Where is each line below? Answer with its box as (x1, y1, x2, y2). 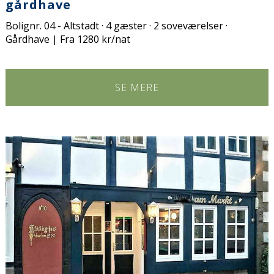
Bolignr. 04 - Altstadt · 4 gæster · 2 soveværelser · (6, 18, 228, 32)
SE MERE (115, 80, 159, 94)
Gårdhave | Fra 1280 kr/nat (6, 32, 131, 46)
